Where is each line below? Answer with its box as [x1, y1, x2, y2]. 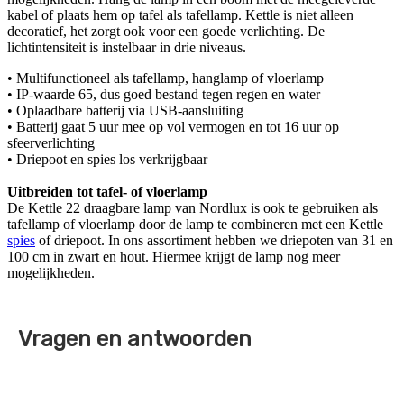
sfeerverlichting [7, 135, 95, 151]
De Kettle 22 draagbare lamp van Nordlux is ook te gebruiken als [7, 200, 378, 216]
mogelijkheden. [7, 265, 95, 281]
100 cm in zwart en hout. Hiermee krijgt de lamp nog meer [7, 249, 340, 265]
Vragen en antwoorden [18, 326, 252, 353]
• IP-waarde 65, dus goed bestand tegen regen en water [7, 87, 320, 103]
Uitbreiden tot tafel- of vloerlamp [7, 184, 207, 200]
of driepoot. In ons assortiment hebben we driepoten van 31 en [35, 233, 393, 249]
